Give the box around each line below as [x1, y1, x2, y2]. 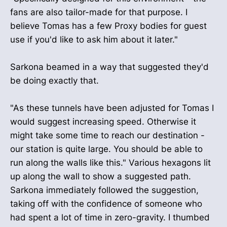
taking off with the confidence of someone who [10, 199, 202, 209]
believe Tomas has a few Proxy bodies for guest [10, 20, 207, 31]
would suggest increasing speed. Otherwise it [10, 117, 196, 127]
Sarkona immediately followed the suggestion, [10, 185, 199, 196]
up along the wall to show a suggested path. [10, 171, 191, 182]
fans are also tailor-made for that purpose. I [10, 7, 187, 17]
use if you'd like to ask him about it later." [10, 34, 178, 45]
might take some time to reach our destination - [10, 130, 205, 141]
